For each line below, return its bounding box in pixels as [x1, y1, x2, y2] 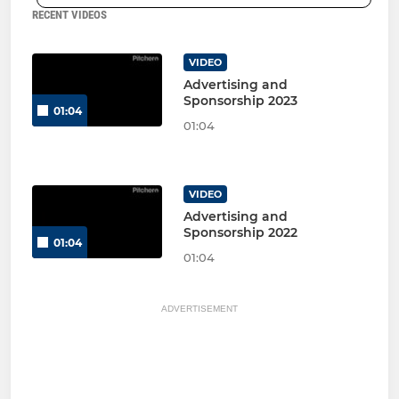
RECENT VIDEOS [32, 8, 107, 22]
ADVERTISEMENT [161, 304, 238, 314]
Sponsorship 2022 [183, 224, 297, 241]
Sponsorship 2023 [183, 93, 297, 110]
